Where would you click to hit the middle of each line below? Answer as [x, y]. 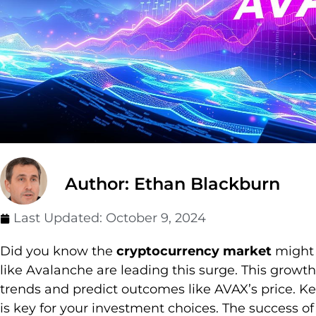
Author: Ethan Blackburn [172, 184]
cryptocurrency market [194, 251]
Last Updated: [60, 218]
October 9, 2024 [156, 218]
